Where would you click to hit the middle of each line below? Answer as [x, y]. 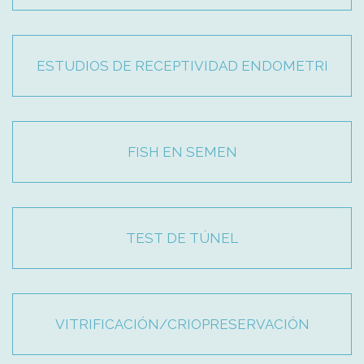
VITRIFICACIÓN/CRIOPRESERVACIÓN [182, 325]
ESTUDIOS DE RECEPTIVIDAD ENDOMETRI [182, 66]
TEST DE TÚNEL [182, 238]
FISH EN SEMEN [182, 152]
